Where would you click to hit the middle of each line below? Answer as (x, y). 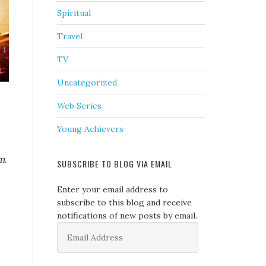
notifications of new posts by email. (127, 216)
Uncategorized (87, 83)
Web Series (79, 106)
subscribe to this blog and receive (124, 202)
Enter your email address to (113, 189)
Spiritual (74, 13)
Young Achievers (90, 129)
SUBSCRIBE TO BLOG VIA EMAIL (115, 164)
